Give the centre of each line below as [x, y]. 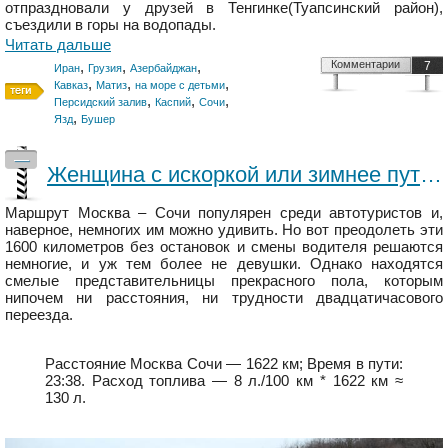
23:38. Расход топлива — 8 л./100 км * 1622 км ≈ [224, 380]
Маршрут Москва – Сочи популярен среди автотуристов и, [224, 212]
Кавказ [71, 84]
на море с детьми [180, 84]
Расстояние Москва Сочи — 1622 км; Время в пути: [224, 363]
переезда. [39, 314]
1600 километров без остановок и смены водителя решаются [224, 246]
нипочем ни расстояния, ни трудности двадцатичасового [224, 297]
